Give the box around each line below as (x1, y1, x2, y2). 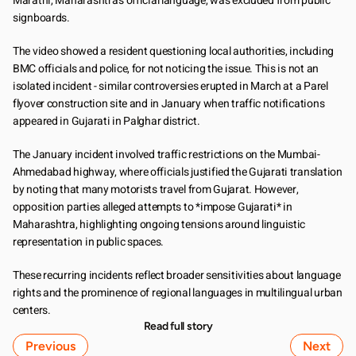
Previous (25, 339, 75, 354)
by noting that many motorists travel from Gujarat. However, (13, 181, 299, 198)
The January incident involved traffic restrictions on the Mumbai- (13, 146, 320, 163)
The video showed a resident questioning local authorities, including (13, 43, 334, 60)
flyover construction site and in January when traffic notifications (13, 95, 325, 112)
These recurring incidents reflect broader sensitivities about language (13, 267, 341, 284)
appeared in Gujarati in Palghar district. (13, 113, 200, 130)
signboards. (13, 10, 70, 26)
